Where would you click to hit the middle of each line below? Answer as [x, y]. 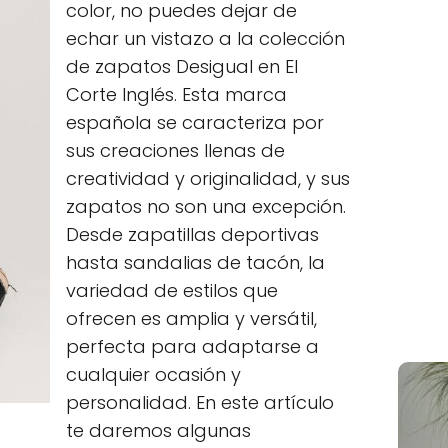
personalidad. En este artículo [200, 402]
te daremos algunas [158, 430]
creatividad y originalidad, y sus [208, 178]
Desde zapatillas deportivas [192, 234]
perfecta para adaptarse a [192, 346]
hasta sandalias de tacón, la [195, 262]
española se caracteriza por [195, 122]
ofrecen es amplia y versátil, [191, 318]
